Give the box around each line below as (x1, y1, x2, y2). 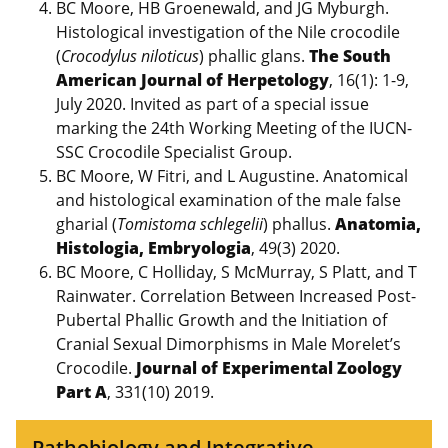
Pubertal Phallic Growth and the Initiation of (56, 308, 387, 331)
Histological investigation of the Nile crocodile (56, 20, 400, 43)
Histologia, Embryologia (56, 236, 251, 259)
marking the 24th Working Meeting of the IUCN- (56, 116, 412, 139)
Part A (56, 380, 107, 403)
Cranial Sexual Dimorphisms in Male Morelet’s (56, 332, 401, 355)
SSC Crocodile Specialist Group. (56, 140, 292, 163)
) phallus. (263, 212, 335, 235)
